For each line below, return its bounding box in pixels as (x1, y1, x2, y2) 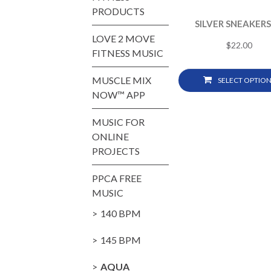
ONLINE (92, 130, 129, 142)
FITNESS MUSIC (92, 47, 163, 59)
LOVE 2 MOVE (92, 32, 155, 44)
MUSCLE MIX (92, 74, 151, 86)
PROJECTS (92, 145, 140, 157)
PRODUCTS (92, 5, 145, 17)
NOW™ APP (92, 88, 145, 100)
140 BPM (100, 207, 141, 219)
